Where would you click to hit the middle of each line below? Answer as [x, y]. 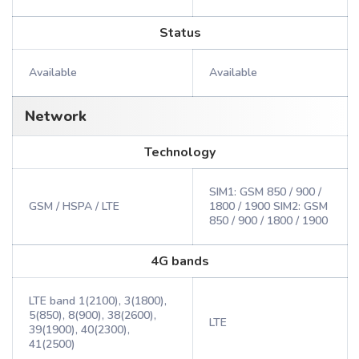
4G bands [180, 261]
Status [180, 33]
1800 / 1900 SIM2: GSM [268, 206]
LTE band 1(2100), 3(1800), [98, 301]
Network [56, 116]
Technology [180, 152]
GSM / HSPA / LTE [74, 206]
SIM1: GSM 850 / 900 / [265, 192]
